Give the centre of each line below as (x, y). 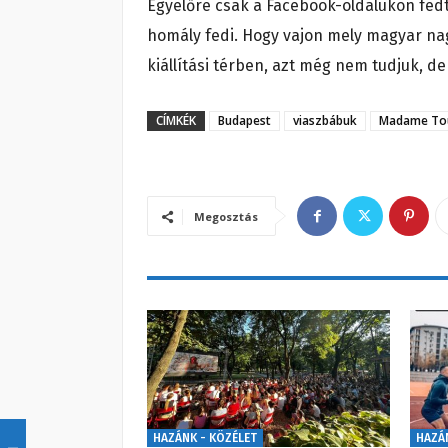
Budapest (244, 121)
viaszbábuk (325, 121)
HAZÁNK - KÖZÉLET (205, 438)
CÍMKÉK (176, 121)
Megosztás (226, 217)
